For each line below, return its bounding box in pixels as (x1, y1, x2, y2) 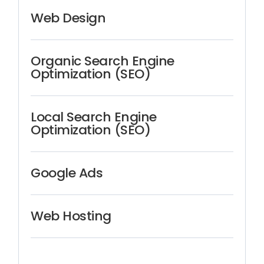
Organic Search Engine (31, 52, 174, 71)
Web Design (31, 9, 106, 28)
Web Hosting (31, 207, 111, 226)
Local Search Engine (31, 108, 157, 127)
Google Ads (31, 164, 103, 183)
